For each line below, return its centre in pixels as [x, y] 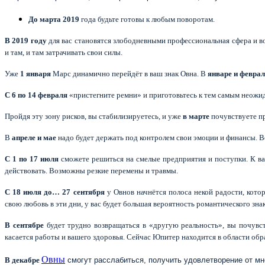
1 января [35, 73]
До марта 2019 [54, 19]
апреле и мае [34, 137]
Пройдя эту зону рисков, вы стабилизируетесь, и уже [94, 116]
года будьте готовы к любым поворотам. [147, 19]
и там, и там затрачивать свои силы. [64, 52]
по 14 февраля [43, 95]
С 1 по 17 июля [32, 159]
